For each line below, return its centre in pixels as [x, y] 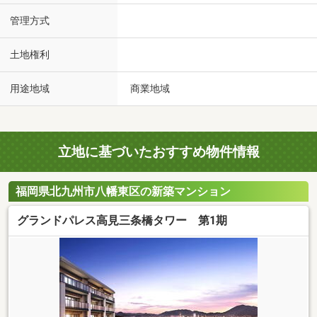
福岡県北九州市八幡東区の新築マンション [123, 192]
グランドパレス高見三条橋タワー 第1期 [122, 221]
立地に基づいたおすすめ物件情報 [158, 151]
